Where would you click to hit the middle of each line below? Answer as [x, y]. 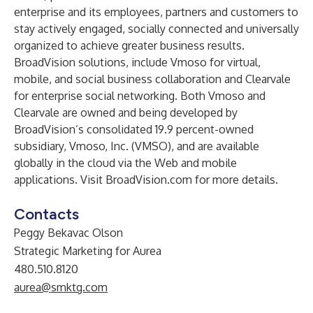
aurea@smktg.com [61, 287]
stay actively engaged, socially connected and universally [156, 29]
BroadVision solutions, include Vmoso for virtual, [137, 62]
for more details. [235, 180]
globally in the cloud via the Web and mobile [125, 163]
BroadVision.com [149, 180]
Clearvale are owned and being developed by [126, 112]
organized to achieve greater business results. [129, 45]
